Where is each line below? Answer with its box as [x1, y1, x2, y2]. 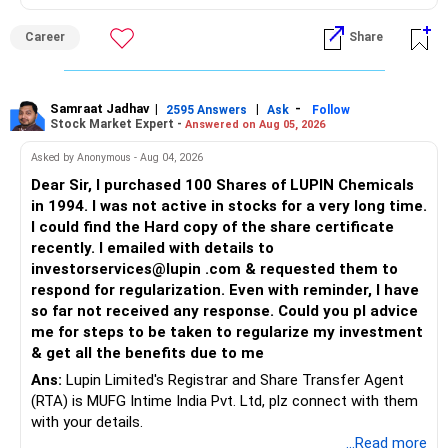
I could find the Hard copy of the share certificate [31, 218, 394, 237]
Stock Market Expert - [50, 116, 185, 131]
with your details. [31, 413, 143, 432]
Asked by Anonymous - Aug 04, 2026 [31, 150, 203, 164]
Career [25, 30, 65, 45]
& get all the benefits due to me [31, 344, 264, 363]
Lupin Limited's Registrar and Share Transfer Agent [62, 371, 404, 390]
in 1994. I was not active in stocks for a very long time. [31, 197, 427, 216]
